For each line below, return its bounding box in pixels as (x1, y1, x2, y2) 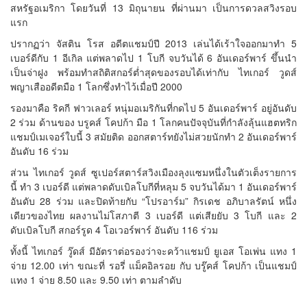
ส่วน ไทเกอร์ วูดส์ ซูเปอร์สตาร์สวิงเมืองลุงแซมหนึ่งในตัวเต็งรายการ (10, 164, 297, 179)
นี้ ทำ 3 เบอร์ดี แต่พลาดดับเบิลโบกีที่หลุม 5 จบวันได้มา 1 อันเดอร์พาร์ (10, 179, 297, 193)
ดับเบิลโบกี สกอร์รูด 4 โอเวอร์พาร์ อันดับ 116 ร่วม (10, 222, 218, 236)
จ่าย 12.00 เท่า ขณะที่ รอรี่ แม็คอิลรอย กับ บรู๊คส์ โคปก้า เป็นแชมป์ (10, 258, 297, 272)
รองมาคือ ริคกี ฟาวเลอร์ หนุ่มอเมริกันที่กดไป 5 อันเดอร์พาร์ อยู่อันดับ (10, 100, 297, 114)
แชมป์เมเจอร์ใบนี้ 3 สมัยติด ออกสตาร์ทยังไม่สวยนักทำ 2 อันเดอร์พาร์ (10, 129, 297, 143)
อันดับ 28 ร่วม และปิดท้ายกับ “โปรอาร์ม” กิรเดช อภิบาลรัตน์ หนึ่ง (10, 193, 297, 208)
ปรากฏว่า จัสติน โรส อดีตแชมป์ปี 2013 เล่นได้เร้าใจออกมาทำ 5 (10, 36, 297, 50)
